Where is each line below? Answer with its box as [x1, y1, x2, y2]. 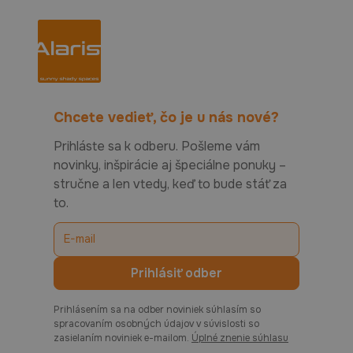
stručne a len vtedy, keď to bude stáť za [54, 175, 287, 192]
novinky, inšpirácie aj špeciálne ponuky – [54, 156, 286, 173]
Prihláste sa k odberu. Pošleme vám [54, 137, 260, 154]
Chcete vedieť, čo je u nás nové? [54, 108, 279, 126]
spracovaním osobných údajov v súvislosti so [54, 317, 259, 330]
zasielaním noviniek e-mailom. [54, 331, 191, 344]
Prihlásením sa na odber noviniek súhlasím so [54, 303, 261, 316]
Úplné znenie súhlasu [191, 331, 288, 344]
